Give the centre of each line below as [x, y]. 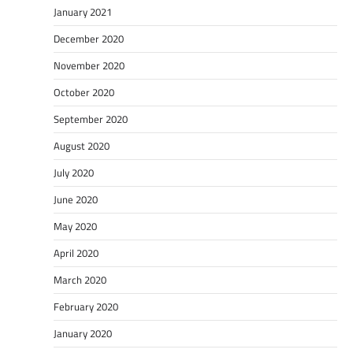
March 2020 [80, 279]
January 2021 [83, 11]
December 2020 [89, 38]
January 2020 [83, 333]
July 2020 [74, 172]
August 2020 [82, 145]
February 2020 [86, 306]
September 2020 [91, 119]
